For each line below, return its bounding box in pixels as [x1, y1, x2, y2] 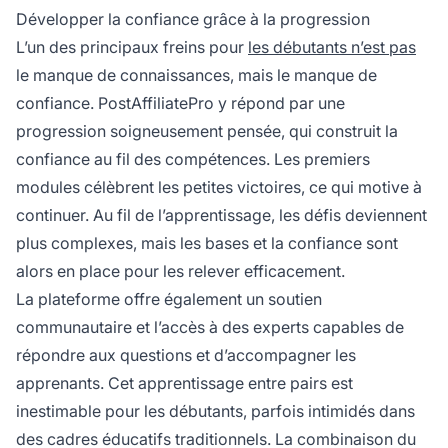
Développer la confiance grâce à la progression [16, 9, 370, 30]
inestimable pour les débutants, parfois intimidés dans [16, 401, 415, 422]
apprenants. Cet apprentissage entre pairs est [16, 373, 353, 394]
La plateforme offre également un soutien [16, 289, 322, 310]
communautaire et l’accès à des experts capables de [16, 317, 404, 338]
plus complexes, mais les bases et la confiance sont [16, 233, 398, 254]
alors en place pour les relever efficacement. [16, 261, 345, 282]
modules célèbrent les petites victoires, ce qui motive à [16, 177, 422, 198]
